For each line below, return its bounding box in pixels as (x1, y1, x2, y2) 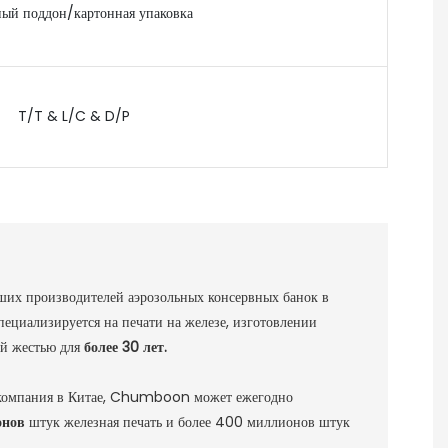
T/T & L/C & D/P (17, 106, 130, 127)
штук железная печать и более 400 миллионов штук (28, 412, 350, 433)
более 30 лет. (83, 337, 167, 358)
